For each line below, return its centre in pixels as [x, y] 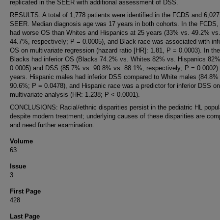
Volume [21, 141]
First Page [25, 191]
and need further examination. [52, 125]
